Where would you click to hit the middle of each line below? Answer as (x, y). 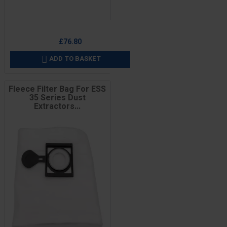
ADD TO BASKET (75, 59)
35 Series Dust (57, 98)
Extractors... (58, 106)
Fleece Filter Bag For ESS (58, 89)
